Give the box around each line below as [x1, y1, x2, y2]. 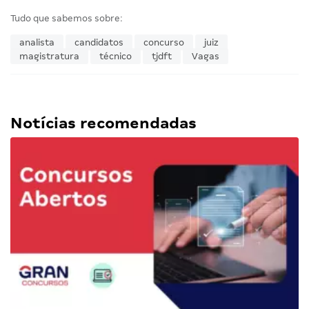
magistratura [19, 50, 79, 61]
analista [19, 37, 54, 48]
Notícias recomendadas [10, 114, 197, 132]
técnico [99, 50, 132, 61]
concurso [143, 37, 184, 48]
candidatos [74, 37, 123, 48]
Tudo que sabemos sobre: [10, 12, 123, 23]
